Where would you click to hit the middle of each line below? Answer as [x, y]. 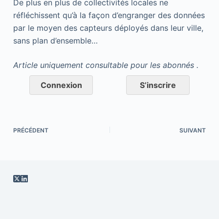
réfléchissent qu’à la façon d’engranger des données [109, 15]
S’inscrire [158, 85]
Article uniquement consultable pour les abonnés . [106, 65]
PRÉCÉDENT [31, 130]
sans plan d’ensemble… [55, 41]
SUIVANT [193, 130]
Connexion [61, 85]
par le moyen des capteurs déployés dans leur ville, [108, 28]
